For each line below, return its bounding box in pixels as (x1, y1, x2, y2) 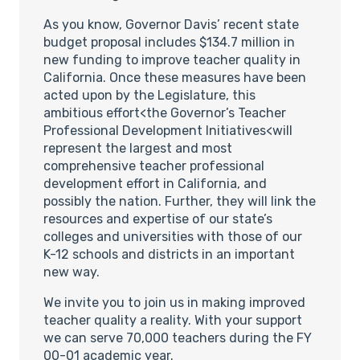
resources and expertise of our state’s (43, 211, 272, 227)
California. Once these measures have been (43, 69, 306, 85)
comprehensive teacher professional (43, 157, 264, 174)
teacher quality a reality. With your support (43, 312, 302, 328)
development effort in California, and (43, 175, 267, 191)
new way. (43, 264, 100, 280)
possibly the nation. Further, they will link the (43, 193, 316, 209)
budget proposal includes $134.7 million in (43, 34, 295, 50)
